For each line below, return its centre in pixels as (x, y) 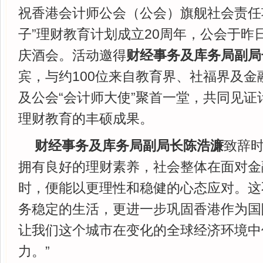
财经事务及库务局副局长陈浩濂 (129, 146)
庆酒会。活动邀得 (72, 55)
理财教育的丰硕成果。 (86, 119)
